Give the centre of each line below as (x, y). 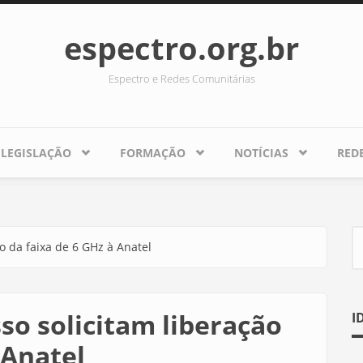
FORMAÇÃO (153, 153)
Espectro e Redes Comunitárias (181, 79)
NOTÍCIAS (261, 153)
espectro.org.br (181, 48)
